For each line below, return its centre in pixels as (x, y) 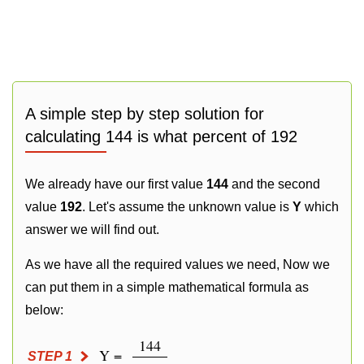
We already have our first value (116, 184)
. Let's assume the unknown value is (187, 207)
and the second (274, 184)
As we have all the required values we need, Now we (178, 264)
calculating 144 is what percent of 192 (161, 136)
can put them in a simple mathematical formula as (167, 287)
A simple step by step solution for (145, 114)
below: (44, 310)
